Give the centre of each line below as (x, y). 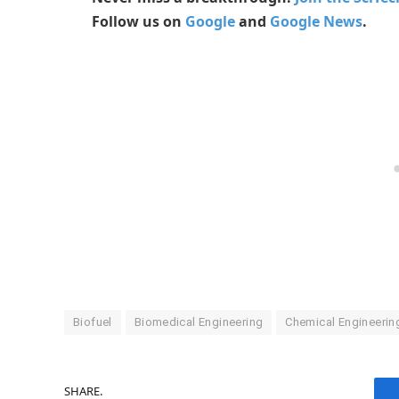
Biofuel (93, 322)
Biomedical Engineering (199, 322)
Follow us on (138, 22)
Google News (316, 22)
